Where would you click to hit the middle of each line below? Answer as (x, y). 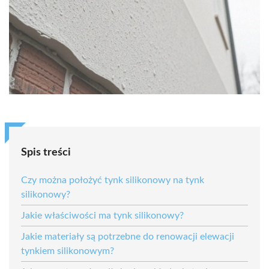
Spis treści (46, 152)
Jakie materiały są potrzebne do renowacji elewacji (128, 236)
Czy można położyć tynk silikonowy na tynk (113, 180)
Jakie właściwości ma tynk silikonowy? (102, 215)
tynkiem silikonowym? (68, 251)
